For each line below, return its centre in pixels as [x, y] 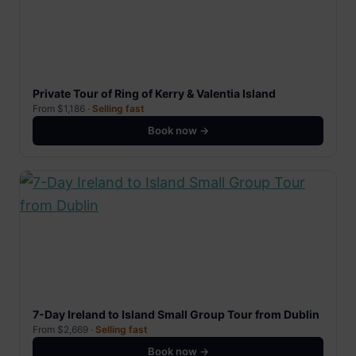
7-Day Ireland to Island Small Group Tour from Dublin [176, 315]
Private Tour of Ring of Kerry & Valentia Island [154, 94]
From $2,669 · [64, 330]
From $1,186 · [62, 109]
